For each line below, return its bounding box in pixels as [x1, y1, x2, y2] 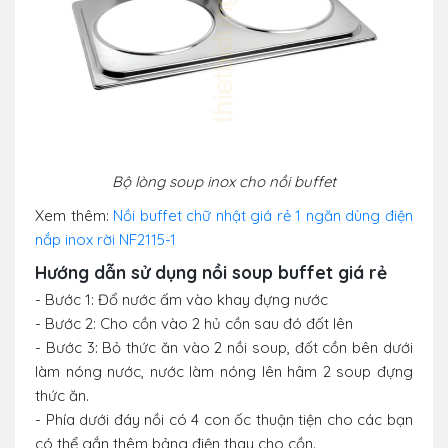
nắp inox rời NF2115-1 [35, 230, 176, 250]
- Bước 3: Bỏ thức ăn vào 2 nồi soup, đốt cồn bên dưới [35, 338, 413, 358]
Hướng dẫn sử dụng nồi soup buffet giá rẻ [35, 261, 387, 284]
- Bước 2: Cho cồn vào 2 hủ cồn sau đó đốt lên [35, 314, 353, 334]
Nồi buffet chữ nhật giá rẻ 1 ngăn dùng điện [113, 206, 414, 226]
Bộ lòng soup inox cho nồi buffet [112, 172, 336, 192]
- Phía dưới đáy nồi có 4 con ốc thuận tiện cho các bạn [35, 410, 413, 430]
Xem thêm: [35, 206, 114, 226]
